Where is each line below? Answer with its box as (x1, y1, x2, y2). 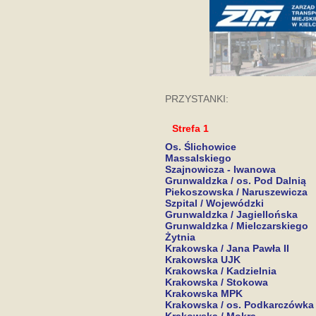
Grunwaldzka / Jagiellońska (165, 209, 298, 220)
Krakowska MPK (165, 288, 243, 299)
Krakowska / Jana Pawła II (165, 243, 289, 254)
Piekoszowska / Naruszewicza (165, 186, 308, 197)
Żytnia (165, 231, 195, 243)
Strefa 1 (172, 123, 209, 134)
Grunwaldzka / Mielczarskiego (165, 220, 308, 231)
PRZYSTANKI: (165, 93, 229, 104)
